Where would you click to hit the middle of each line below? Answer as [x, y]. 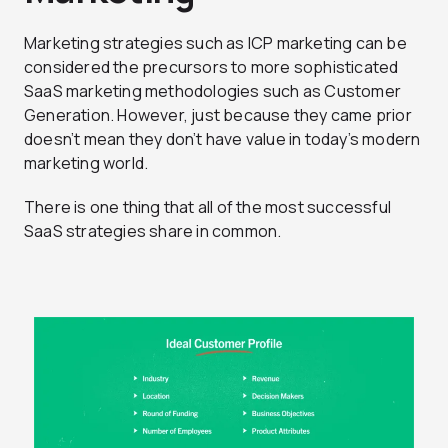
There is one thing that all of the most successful [208, 207]
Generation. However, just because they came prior [218, 115]
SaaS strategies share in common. [153, 231]
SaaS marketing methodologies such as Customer [213, 91]
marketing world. [86, 163]
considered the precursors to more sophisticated [211, 67]
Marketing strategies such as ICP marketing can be [215, 43]
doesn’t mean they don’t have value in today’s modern [222, 139]
